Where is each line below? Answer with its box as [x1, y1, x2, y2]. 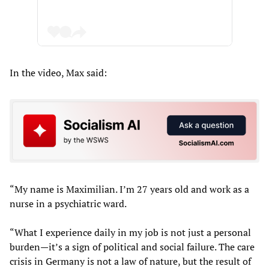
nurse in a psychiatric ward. [10, 196, 127, 210]
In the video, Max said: [10, 66, 107, 80]
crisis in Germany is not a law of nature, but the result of [10, 254, 251, 268]
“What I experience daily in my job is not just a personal [10, 225, 251, 239]
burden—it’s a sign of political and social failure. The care [10, 240, 255, 253]
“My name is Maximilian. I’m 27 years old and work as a [10, 182, 249, 196]
